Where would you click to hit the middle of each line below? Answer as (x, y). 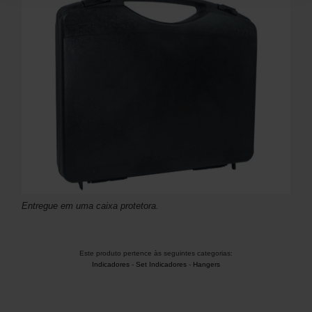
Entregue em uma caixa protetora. (90, 206)
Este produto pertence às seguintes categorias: (156, 253)
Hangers (206, 265)
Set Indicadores (161, 265)
